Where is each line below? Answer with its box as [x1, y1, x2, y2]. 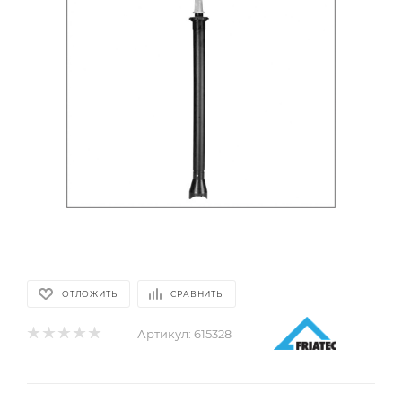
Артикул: [137, 326, 191, 341]
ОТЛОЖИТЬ [62, 289, 118, 299]
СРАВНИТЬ [170, 289, 223, 299]
